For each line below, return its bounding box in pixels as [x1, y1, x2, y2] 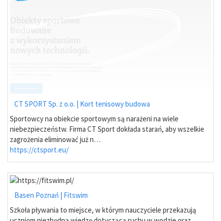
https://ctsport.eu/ [10, 145, 69, 154]
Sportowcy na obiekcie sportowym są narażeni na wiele [10, 113, 179, 123]
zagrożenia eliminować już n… [10, 134, 101, 144]
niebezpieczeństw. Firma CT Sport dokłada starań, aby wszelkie [10, 124, 204, 134]
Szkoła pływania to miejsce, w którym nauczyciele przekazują [10, 205, 196, 215]
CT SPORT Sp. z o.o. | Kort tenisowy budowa [14, 99, 150, 109]
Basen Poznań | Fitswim [14, 190, 88, 200]
